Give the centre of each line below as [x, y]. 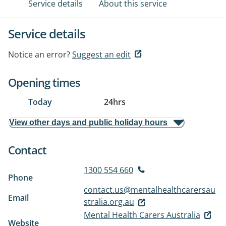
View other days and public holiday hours [88, 122]
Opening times [44, 82]
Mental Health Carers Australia [142, 215]
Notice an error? [39, 54]
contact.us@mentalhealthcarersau [150, 190]
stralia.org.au [109, 202]
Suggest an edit [101, 54]
